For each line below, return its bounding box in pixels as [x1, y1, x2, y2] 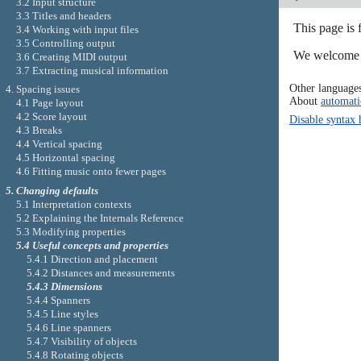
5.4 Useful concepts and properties [15, 239, 168, 252]
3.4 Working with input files [15, 23, 139, 35]
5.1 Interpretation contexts [15, 198, 131, 211]
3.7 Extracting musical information [15, 64, 168, 77]
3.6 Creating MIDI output [15, 50, 127, 63]
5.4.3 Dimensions [27, 280, 103, 293]
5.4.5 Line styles [27, 308, 99, 321]
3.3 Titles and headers [15, 9, 111, 22]
